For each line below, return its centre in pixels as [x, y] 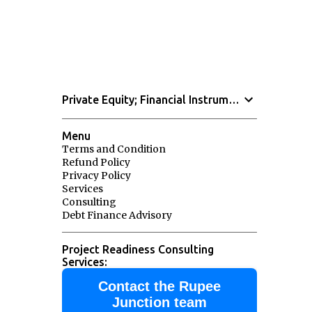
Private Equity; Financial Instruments [234, 100]
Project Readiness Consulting [138, 249]
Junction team [159, 302]
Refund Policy [96, 162]
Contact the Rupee [159, 286]
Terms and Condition [114, 149]
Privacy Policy [96, 175]
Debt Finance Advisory [117, 215]
